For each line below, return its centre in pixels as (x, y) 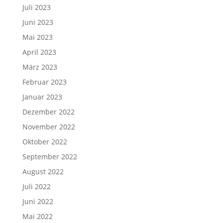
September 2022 (50, 157)
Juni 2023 (38, 22)
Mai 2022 (37, 216)
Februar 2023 (44, 82)
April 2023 (39, 52)
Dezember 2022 (48, 112)
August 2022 (43, 171)
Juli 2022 (36, 186)
